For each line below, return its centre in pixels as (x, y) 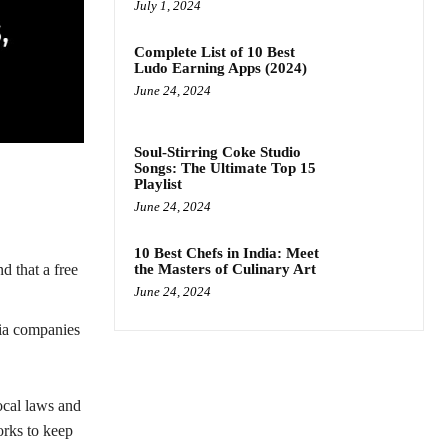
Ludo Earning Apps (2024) (220, 68)
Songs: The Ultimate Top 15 (225, 168)
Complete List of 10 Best (214, 52)
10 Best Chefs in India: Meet (226, 253)
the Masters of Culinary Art (225, 269)
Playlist (158, 184)
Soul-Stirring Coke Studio (217, 152)
